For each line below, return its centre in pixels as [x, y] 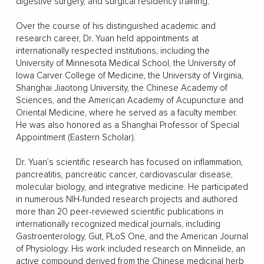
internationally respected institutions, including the [113, 51]
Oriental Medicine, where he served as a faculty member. [126, 113]
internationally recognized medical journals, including [118, 224]
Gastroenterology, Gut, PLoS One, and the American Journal [132, 236]
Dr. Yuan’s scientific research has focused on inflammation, [129, 162]
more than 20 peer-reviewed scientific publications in [119, 212]
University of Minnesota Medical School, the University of [126, 63]
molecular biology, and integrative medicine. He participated [132, 187]
